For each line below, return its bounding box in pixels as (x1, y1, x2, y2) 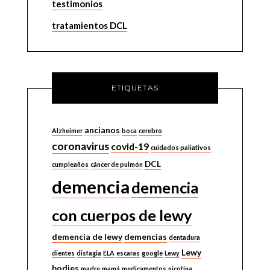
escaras (116, 249, 140, 257)
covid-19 (110, 140, 149, 152)
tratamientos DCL (51, 20, 127, 31)
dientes (51, 249, 75, 257)
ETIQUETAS (111, 83, 159, 92)
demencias (124, 231, 167, 242)
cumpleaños (51, 160, 89, 168)
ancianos (84, 125, 120, 135)
